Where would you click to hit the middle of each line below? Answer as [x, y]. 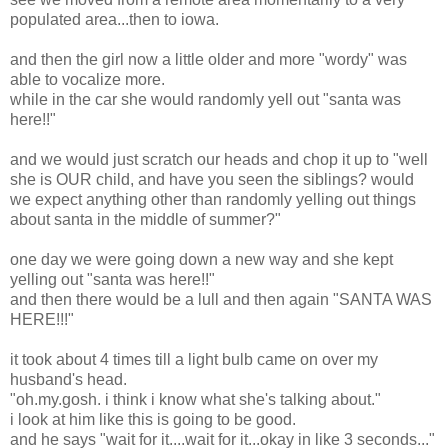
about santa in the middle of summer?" [145, 219]
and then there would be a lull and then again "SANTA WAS [221, 299]
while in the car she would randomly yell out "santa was [205, 99]
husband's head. [68, 379]
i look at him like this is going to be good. [153, 419]
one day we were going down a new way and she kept [201, 259]
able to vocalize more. [87, 79]
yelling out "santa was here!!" [112, 279]
